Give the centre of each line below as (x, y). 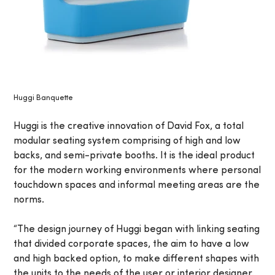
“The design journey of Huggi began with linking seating (137, 230)
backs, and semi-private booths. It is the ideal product (134, 156)
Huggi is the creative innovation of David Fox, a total (129, 127)
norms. (29, 200)
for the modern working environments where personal (137, 171)
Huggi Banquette (44, 99)
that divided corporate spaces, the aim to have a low (132, 245)
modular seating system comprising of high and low (127, 141)
